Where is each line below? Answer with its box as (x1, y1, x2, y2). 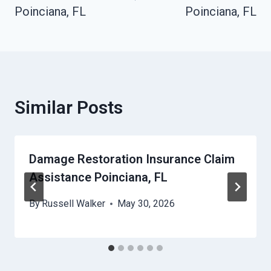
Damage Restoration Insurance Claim (29, 152, 235, 167)
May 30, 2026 (117, 198, 175, 210)
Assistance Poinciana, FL (29, 170, 168, 185)
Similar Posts (15, 97, 123, 119)
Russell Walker (42, 198, 106, 210)
